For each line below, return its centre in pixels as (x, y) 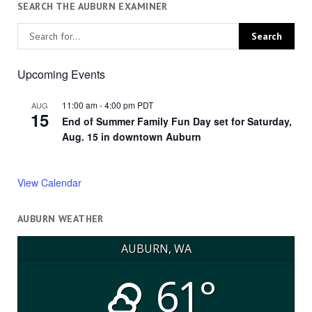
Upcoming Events (61, 75)
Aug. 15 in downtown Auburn (131, 137)
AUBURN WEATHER (60, 219)
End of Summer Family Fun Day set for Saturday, (177, 122)
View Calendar (49, 183)
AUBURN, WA (156, 248)
